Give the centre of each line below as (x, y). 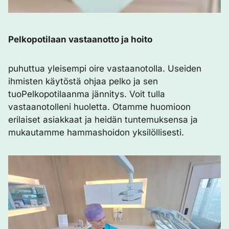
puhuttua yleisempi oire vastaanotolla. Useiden (105, 68)
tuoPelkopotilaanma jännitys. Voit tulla (87, 94)
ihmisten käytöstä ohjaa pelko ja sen (83, 81)
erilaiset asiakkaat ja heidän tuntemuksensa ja (103, 120)
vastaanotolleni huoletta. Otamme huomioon (99, 107)
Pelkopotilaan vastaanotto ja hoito (80, 39)
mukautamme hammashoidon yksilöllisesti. (96, 132)
